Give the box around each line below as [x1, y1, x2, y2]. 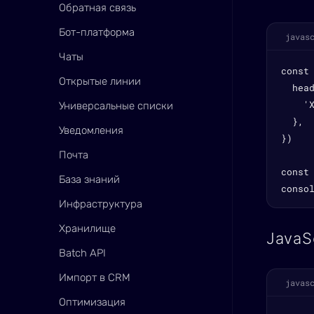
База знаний [59, 173, 120, 186]
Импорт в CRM [59, 271, 130, 284]
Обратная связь [59, 1, 136, 14]
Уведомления [59, 124, 123, 137]
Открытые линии [59, 75, 141, 88]
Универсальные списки [59, 100, 173, 112]
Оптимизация [59, 296, 125, 308]
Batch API [59, 247, 106, 259]
